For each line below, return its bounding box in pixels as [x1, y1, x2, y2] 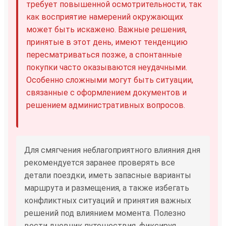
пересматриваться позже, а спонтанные [26, 49, 182, 60]
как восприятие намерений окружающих [26, 12, 183, 22]
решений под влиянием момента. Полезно [24, 208, 186, 218]
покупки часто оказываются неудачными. [26, 62, 187, 72]
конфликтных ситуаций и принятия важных [24, 195, 191, 205]
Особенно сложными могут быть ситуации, [26, 75, 193, 85]
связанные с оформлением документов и [26, 87, 187, 97]
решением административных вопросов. [26, 100, 185, 110]
